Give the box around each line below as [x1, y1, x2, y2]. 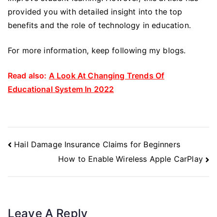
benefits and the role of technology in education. [8, 20, 194, 30]
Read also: [8, 71, 49, 80]
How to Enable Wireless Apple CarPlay [58, 154, 203, 164]
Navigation [7, 148, 66, 161]
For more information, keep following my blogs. [8, 46, 186, 55]
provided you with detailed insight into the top [8, 7, 183, 16]
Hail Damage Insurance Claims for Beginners [14, 139, 180, 149]
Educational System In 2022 [8, 84, 114, 94]
